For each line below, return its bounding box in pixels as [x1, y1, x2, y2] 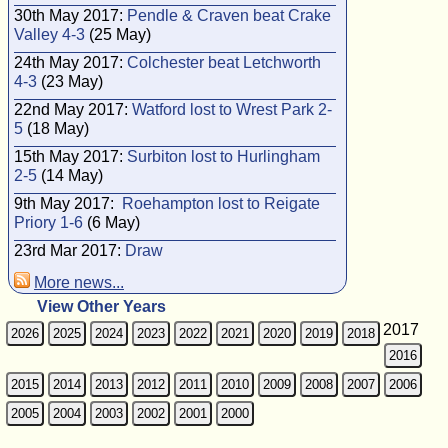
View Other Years [37, 298, 166, 315]
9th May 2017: [14, 195, 122, 212]
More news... [34, 274, 124, 291]
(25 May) [85, 26, 151, 43]
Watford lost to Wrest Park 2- [132, 101, 332, 118]
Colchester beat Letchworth [127, 54, 321, 71]
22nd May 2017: [14, 101, 132, 118]
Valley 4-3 [14, 26, 85, 43]
